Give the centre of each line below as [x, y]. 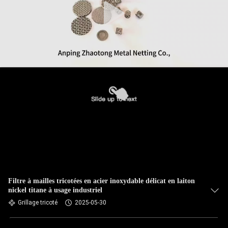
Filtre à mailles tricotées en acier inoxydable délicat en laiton [102, 181]
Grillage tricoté [38, 203]
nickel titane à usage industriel [55, 190]
